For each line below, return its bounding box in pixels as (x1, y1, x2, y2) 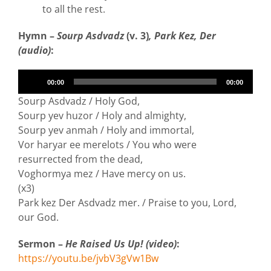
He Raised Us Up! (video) (65, 237, 177, 251)
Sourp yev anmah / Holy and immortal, (18, 123, 194, 137)
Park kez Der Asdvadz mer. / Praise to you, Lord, (18, 196, 237, 210)
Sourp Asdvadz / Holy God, (18, 94, 140, 108)
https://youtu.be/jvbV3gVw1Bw (18, 252, 158, 266)
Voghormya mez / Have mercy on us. (18, 167, 186, 181)
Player (18, 84, 46, 98)
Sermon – (18, 237, 65, 251)
